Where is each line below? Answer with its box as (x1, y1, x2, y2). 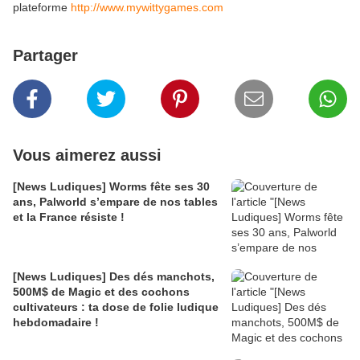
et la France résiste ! (13, 211, 125, 224)
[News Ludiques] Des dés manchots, (13, 270, 215, 284)
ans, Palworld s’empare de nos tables (13, 195, 218, 209)
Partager (13, 47, 78, 65)
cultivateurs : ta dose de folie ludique (13, 301, 219, 314)
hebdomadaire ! (13, 316, 99, 329)
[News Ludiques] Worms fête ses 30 (13, 180, 210, 194)
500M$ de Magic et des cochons (13, 285, 190, 299)
